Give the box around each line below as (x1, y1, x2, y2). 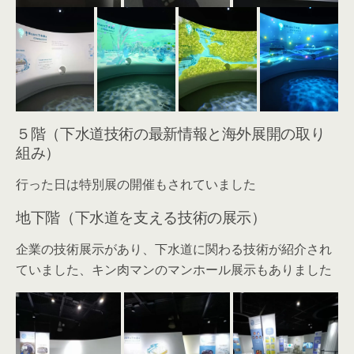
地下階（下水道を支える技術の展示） (16, 205, 266, 228)
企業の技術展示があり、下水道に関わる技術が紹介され (16, 240, 332, 258)
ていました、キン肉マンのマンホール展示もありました (16, 261, 332, 279)
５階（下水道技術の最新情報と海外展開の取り (16, 122, 326, 144)
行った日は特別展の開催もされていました (16, 175, 256, 194)
